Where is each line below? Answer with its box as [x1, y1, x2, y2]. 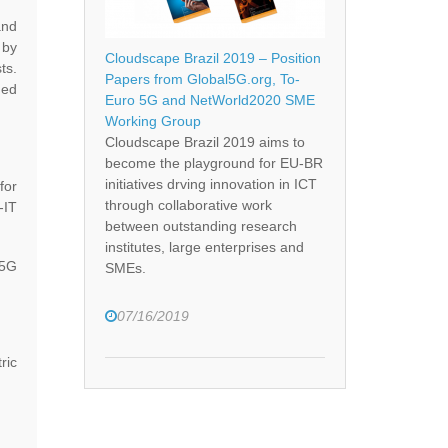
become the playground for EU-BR [104, 155, 323, 172]
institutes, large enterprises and [104, 239, 304, 256]
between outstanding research [104, 218, 297, 235]
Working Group [104, 113, 201, 130]
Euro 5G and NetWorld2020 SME [104, 92, 315, 109]
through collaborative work [104, 197, 272, 214]
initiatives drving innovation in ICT [104, 176, 317, 193]
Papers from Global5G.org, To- [104, 71, 300, 88]
